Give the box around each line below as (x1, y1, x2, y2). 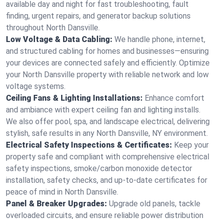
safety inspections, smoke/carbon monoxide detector (6, 164, 192, 173)
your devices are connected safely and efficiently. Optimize (6, 58, 210, 67)
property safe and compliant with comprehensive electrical (6, 152, 209, 161)
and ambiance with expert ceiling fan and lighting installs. (6, 105, 200, 114)
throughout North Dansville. (6, 23, 100, 32)
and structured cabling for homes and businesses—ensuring (6, 46, 209, 56)
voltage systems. (6, 82, 66, 91)
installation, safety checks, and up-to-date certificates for (6, 175, 207, 185)
